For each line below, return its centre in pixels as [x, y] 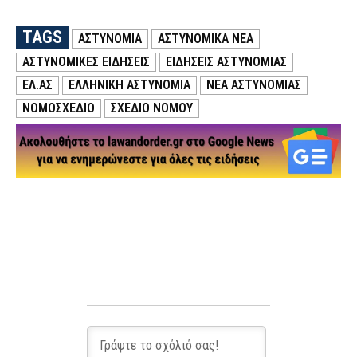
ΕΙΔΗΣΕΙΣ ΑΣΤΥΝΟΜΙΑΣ [226, 62]
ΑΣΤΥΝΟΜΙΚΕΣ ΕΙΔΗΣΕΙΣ [86, 62]
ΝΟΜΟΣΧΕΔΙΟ [59, 108]
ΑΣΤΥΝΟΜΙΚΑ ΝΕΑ [206, 39]
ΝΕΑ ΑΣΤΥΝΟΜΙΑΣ [254, 85]
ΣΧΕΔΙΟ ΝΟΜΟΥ [152, 108]
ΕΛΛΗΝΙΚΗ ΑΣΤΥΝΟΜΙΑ [129, 85]
